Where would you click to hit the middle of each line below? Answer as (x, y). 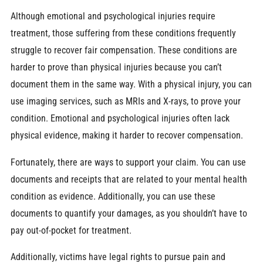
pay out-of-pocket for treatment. (71, 230)
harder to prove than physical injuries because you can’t (116, 68)
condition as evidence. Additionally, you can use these (113, 196)
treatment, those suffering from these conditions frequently (123, 33)
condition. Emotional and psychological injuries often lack (120, 119)
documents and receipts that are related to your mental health (129, 179)
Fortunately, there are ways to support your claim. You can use (128, 162)
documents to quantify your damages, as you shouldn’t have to (129, 213)
